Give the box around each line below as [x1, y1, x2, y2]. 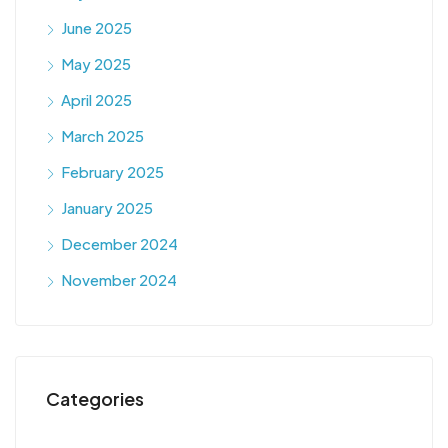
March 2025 [61, 125, 144, 145]
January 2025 [61, 197, 153, 217]
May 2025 [61, 53, 131, 73]
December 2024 [61, 233, 178, 253]
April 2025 [61, 89, 132, 109]
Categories [46, 386, 144, 410]
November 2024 [61, 269, 177, 289]
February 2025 [61, 161, 164, 181]
